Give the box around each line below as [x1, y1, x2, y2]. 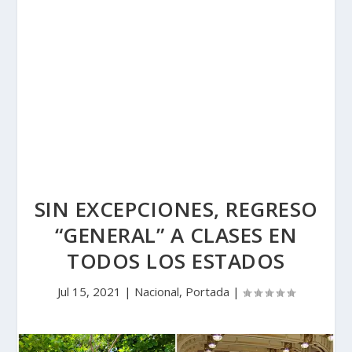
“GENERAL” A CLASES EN [54, 221, 298, 249]
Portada [185, 284, 229, 299]
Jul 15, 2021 [57, 284, 121, 299]
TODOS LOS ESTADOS [67, 247, 285, 275]
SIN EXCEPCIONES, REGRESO [34, 195, 318, 223]
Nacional [134, 284, 179, 299]
